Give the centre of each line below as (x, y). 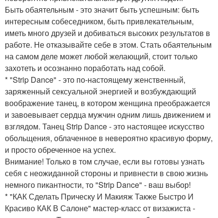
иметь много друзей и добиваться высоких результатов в (108, 33)
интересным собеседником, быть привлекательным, (99, 21)
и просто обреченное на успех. (60, 150)
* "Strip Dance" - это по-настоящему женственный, (95, 80)
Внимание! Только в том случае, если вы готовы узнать (105, 162)
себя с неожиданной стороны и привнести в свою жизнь (106, 173)
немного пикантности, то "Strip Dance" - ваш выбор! (98, 185)
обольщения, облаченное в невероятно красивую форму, (109, 138)
